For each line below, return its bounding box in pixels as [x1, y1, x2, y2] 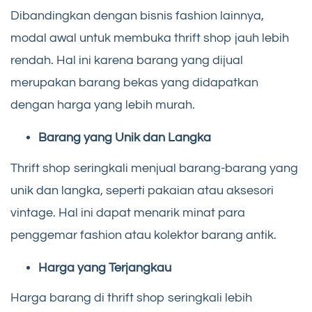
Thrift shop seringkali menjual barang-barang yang [10, 161, 298, 175]
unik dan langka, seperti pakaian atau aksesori [10, 183, 274, 197]
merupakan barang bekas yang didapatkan [10, 76, 258, 90]
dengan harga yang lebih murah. [10, 98, 195, 112]
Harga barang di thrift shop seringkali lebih [10, 291, 252, 305]
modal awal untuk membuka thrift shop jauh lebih [10, 31, 289, 45]
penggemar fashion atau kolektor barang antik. [10, 228, 276, 242]
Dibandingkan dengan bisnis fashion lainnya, [10, 9, 264, 23]
